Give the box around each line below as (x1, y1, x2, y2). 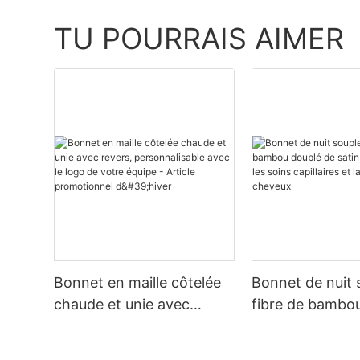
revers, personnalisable (54, 317, 211, 335)
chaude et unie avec (54, 296, 190, 313)
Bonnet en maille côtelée (54, 274, 222, 292)
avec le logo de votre (54, 339, 197, 357)
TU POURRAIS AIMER (54, 20, 345, 56)
